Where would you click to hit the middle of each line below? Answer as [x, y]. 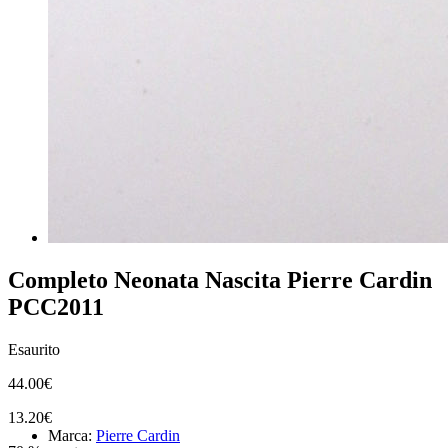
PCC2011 [56, 306]
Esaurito [34, 349]
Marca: [72, 435]
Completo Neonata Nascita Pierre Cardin [220, 279]
